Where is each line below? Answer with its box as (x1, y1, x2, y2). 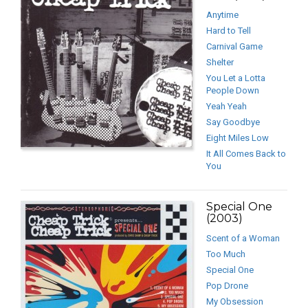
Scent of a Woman (206, 233, 280, 244)
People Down (206, 85, 259, 96)
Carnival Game (206, 41, 263, 52)
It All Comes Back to (206, 148, 286, 159)
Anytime (206, 10, 239, 21)
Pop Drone (206, 280, 248, 291)
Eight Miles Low (206, 133, 269, 144)
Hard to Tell (206, 25, 251, 36)
